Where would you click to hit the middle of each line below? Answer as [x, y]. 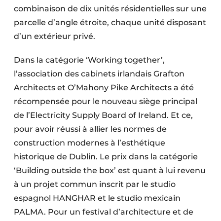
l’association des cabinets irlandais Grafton [99, 74]
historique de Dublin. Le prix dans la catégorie [106, 157]
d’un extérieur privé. [55, 36]
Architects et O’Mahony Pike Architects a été [104, 88]
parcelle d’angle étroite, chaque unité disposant [110, 22]
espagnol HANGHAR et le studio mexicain [97, 198]
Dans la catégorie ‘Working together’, [89, 60]
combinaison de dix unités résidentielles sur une [110, 9]
